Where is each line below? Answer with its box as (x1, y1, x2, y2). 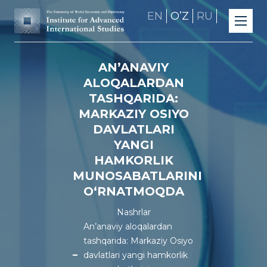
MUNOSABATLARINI (73, 169, 202, 183)
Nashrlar (116, 207, 151, 218)
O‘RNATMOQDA (83, 184, 184, 198)
